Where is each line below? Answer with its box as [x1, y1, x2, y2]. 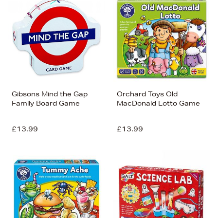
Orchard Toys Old [117, 90, 178, 98]
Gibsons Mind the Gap [12, 90, 88, 98]
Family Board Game [12, 99, 80, 108]
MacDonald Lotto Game [117, 99, 200, 108]
